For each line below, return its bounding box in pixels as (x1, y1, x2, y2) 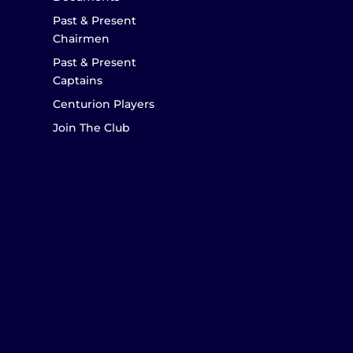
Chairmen (53, 32, 110, 46)
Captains (53, 73, 103, 88)
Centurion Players (53, 97, 155, 112)
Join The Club (53, 121, 131, 136)
